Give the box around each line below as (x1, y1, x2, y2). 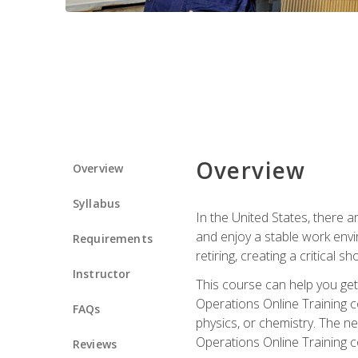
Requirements (73, 230, 153, 246)
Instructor (73, 265, 131, 281)
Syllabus (73, 195, 121, 211)
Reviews (73, 336, 117, 352)
